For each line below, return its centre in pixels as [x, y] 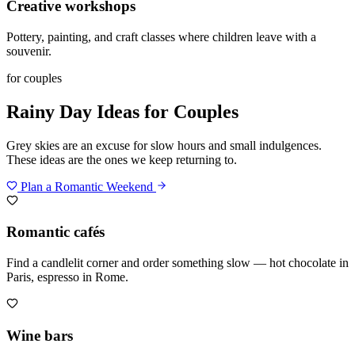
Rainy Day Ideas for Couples [122, 111]
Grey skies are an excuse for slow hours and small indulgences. [164, 145]
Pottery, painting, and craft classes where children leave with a [161, 36]
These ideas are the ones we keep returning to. [122, 159]
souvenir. [29, 51]
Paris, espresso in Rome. [67, 277]
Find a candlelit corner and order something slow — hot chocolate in [177, 263]
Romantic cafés [55, 232]
